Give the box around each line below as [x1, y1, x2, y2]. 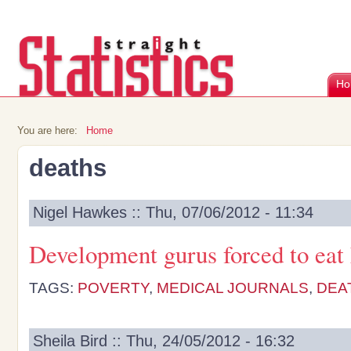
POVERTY [78, 280, 149, 296]
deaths [29, 154, 107, 182]
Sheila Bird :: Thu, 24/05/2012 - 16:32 [33, 332, 295, 349]
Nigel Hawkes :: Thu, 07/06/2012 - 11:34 [33, 204, 313, 221]
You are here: [17, 125, 81, 136]
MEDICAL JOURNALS [157, 280, 309, 296]
